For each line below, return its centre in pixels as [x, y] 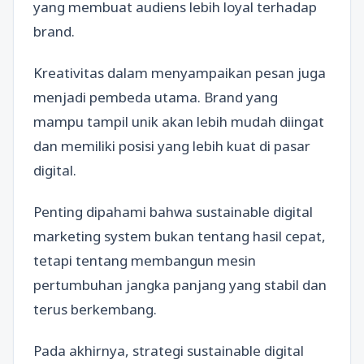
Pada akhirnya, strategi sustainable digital [169, 351]
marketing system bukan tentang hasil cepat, [180, 236]
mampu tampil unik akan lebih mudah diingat [179, 121]
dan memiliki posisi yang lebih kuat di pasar [172, 145]
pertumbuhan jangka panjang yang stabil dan [180, 285]
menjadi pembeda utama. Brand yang [156, 97]
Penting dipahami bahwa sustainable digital [173, 212]
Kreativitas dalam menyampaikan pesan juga [180, 72]
